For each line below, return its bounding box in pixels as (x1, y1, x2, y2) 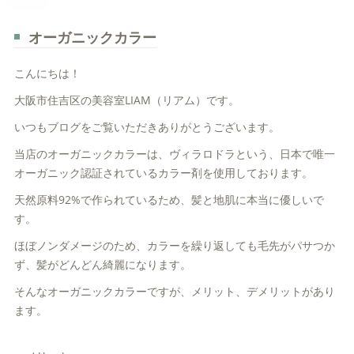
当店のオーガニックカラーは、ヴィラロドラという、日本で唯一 (13, 145, 335, 161)
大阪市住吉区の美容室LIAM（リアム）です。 (13, 92, 239, 107)
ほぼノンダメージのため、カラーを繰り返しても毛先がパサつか (13, 237, 335, 253)
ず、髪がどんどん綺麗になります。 (13, 256, 191, 272)
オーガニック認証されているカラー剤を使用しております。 (13, 164, 313, 180)
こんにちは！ (13, 65, 81, 81)
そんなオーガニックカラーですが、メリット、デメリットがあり (13, 283, 335, 299)
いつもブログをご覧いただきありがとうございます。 (13, 119, 280, 134)
